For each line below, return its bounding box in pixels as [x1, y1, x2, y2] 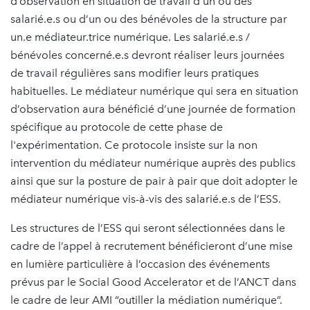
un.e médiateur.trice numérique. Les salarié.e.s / [10, 30, 250, 44]
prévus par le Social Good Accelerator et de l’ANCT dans [10, 275, 296, 289]
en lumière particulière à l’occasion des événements [10, 257, 270, 271]
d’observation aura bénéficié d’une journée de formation [10, 102, 295, 116]
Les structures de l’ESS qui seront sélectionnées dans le [10, 221, 285, 235]
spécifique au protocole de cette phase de [10, 120, 223, 134]
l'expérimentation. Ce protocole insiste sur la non [10, 138, 257, 152]
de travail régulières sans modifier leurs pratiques [10, 66, 259, 80]
